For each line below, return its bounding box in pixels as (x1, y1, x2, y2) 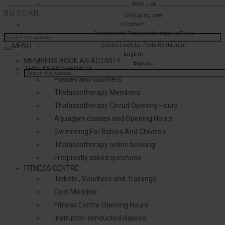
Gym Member (54, 187, 97, 196)
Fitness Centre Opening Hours (54, 200, 148, 209)
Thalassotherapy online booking (54, 140, 155, 149)
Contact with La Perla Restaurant (101, 42, 186, 48)
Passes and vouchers (54, 75, 122, 83)
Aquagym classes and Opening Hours (54, 114, 172, 123)
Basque (133, 60, 154, 66)
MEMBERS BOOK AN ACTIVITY (24, 56, 121, 65)
